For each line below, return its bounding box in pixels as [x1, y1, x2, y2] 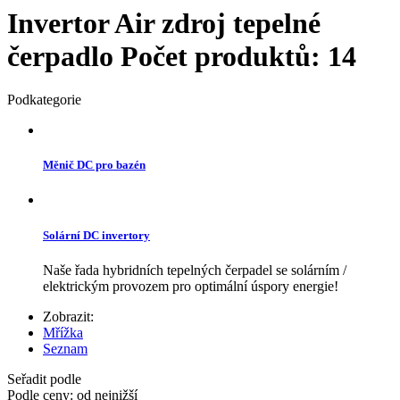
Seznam [43, 340, 87, 356]
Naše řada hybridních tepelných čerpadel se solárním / [43, 262, 346, 278]
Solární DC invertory [43, 228, 150, 242]
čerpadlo [7, 39, 121, 72]
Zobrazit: [43, 308, 94, 324]
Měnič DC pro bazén [43, 158, 146, 172]
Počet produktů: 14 [121, 39, 356, 72]
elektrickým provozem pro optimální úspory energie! [43, 278, 338, 294]
